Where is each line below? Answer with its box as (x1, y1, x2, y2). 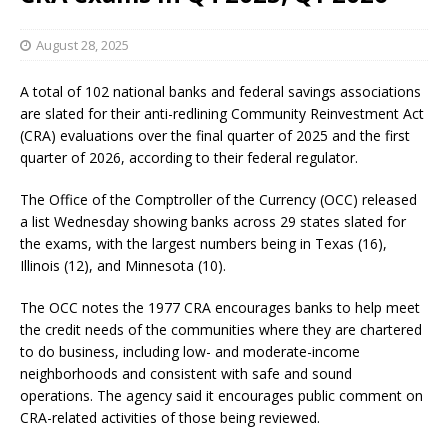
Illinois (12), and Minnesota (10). (20, 255, 226, 275)
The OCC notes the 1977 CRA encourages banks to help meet (20, 297, 420, 317)
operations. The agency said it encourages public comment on (20, 385, 423, 405)
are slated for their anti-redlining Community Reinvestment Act (20, 103, 424, 123)
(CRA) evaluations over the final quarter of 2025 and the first (20, 125, 410, 145)
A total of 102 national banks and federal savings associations (20, 81, 421, 101)
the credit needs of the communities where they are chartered (20, 319, 422, 339)
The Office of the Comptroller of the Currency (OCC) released (20, 189, 417, 209)
